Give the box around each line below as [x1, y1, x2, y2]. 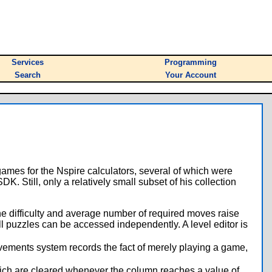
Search [15, 70, 41, 80]
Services [12, 58, 44, 67]
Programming [165, 58, 217, 67]
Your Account [165, 70, 216, 80]
